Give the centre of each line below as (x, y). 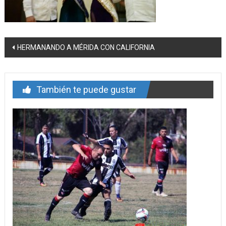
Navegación (40, 46)
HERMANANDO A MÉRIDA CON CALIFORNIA (86, 48)
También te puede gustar (86, 90)
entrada (28, 82)
